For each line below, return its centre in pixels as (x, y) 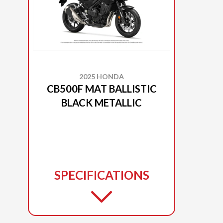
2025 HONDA (102, 76)
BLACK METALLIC (102, 102)
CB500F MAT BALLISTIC (102, 88)
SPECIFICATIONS (102, 175)
